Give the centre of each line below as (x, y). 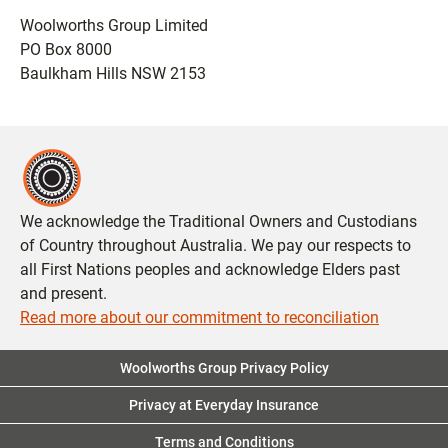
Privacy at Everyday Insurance (224, 405)
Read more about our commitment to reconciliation (199, 317)
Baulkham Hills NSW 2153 (113, 73)
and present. (63, 293)
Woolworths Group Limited (114, 25)
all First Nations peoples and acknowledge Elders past (210, 269)
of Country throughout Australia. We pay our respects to (215, 245)
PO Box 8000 (66, 49)
